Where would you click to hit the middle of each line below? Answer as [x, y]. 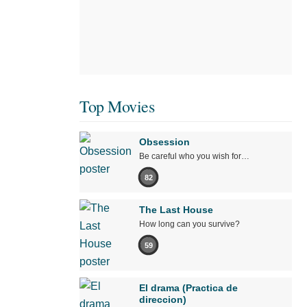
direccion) [163, 300]
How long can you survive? [189, 224]
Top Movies [117, 107]
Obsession [164, 142]
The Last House [176, 210]
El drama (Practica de [188, 288]
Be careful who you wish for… [194, 157]
